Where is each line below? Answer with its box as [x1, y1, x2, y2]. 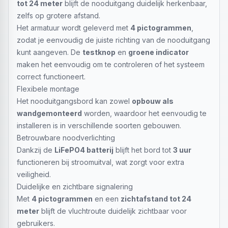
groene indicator [128, 48, 189, 56]
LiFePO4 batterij [54, 146, 113, 154]
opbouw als [132, 97, 174, 105]
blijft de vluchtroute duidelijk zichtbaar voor [39, 207, 187, 215]
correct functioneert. [17, 72, 85, 81]
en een [93, 194, 121, 203]
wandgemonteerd [17, 109, 82, 118]
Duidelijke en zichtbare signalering [17, 182, 133, 191]
